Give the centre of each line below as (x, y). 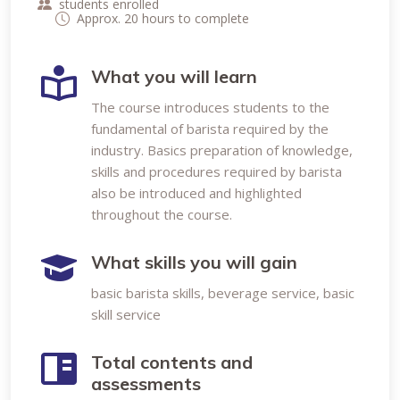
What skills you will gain (194, 262)
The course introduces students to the (210, 107)
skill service (126, 314)
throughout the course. (162, 214)
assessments (146, 383)
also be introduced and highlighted (196, 193)
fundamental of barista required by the (210, 129)
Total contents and (172, 362)
